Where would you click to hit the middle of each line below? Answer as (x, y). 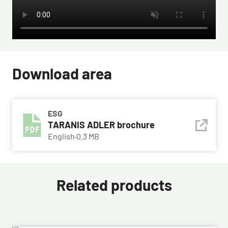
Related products (114, 185)
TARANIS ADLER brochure (101, 125)
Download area (62, 73)
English (61, 136)
